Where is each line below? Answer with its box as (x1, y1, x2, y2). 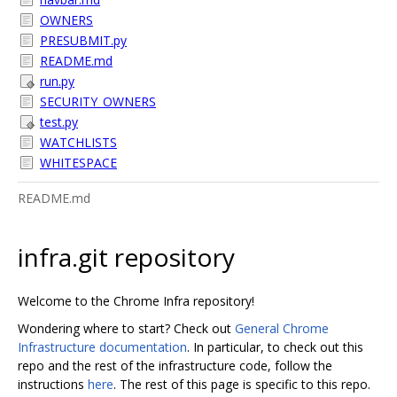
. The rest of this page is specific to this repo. (113, 375, 370, 393)
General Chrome (235, 319, 329, 337)
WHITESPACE (40, 154, 117, 171)
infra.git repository (18, 239, 235, 274)
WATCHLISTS (40, 134, 117, 151)
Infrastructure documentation (18, 338, 187, 355)
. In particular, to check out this (187, 338, 363, 355)
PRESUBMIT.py (40, 32, 127, 49)
